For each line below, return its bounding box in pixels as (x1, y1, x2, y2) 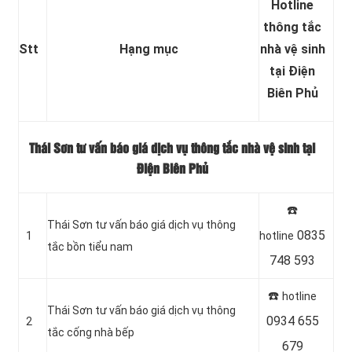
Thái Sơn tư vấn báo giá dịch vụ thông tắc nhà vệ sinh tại (29, 143, 315, 156)
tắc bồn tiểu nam (47, 240, 133, 253)
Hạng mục (119, 41, 178, 57)
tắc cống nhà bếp (47, 325, 134, 339)
